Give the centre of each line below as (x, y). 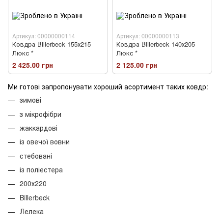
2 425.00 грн (33, 65)
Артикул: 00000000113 (148, 35)
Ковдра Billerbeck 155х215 (52, 44)
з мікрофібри (41, 114)
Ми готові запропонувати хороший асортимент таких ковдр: (108, 87)
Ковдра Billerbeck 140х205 (156, 44)
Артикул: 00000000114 (44, 35)
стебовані (36, 155)
